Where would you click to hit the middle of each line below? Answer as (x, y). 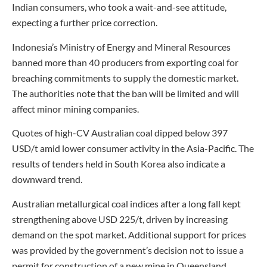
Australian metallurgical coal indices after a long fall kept (126, 203)
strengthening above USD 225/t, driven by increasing (120, 219)
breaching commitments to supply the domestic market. (125, 77)
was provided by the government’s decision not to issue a (128, 250)
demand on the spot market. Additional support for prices (129, 234)
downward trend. (47, 179)
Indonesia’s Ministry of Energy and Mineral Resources (121, 46)
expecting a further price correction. (85, 23)
